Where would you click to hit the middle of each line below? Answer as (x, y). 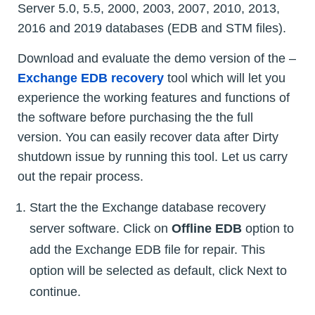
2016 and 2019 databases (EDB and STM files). (152, 28)
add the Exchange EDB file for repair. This (147, 249)
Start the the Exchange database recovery (148, 207)
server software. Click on (101, 228)
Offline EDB (207, 228)
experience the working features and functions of (154, 97)
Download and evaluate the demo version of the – (157, 58)
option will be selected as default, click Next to (158, 270)
